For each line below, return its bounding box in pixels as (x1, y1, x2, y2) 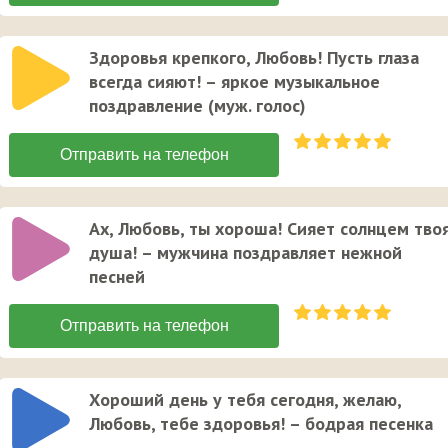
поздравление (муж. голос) (89, 94, 306, 118)
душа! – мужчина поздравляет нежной (89, 241, 402, 265)
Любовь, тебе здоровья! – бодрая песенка (89, 412, 433, 436)
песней (89, 265, 145, 289)
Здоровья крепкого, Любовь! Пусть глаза (89, 46, 419, 70)
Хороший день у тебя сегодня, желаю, (89, 388, 401, 412)
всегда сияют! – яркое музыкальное (89, 70, 380, 94)
